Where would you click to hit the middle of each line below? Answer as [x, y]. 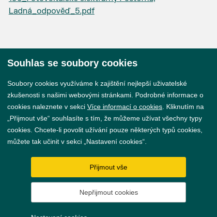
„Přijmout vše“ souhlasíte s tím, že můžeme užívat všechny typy [105, 118]
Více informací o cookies [125, 107]
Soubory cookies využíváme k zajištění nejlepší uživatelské [97, 83]
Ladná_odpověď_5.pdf [51, 11]
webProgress [122, 199]
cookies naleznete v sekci [47, 107]
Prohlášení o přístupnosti [108, 137]
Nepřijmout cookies [108, 192]
